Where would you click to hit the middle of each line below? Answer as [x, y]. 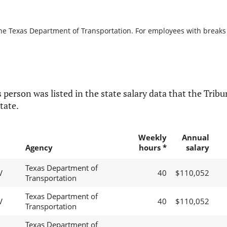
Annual [195, 138]
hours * [153, 148]
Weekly [152, 138]
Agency [39, 148]
